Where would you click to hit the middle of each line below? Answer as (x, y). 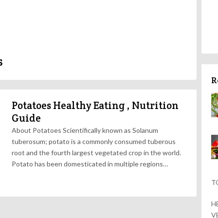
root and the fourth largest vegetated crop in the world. (96, 153)
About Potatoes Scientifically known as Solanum (85, 130)
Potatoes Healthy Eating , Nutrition (95, 105)
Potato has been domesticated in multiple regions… (90, 164)
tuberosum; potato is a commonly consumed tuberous (94, 141)
